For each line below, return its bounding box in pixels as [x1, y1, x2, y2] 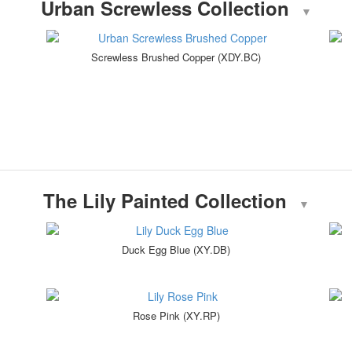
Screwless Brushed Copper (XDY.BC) [91, 49, 261, 65]
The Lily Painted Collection [42, 187, 287, 214]
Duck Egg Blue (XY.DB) [122, 242, 230, 258]
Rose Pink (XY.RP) [132, 308, 220, 324]
